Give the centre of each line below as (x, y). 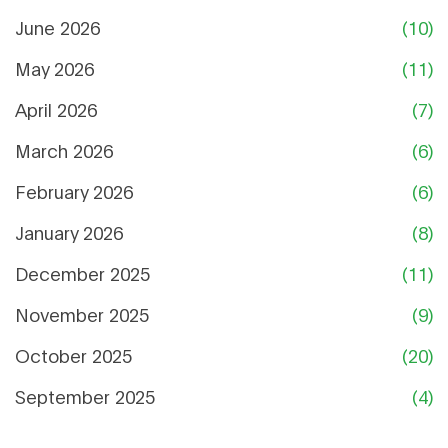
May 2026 (54, 68)
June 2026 (57, 27)
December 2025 (82, 273)
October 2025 (73, 355)
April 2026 (56, 109)
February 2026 (74, 191)
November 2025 (82, 314)
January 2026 (69, 232)
